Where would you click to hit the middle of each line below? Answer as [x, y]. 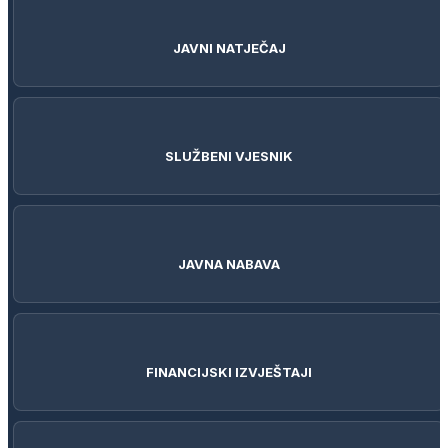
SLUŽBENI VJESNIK [229, 156]
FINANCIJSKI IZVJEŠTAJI [229, 372]
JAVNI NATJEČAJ [229, 48]
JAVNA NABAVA [229, 264]
